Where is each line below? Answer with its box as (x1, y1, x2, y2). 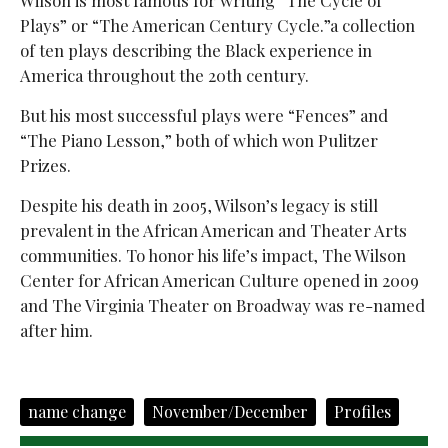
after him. (19, 318, 93, 341)
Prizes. (19, 153, 71, 176)
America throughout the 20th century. (19, 63, 309, 86)
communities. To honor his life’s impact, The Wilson (19, 243, 406, 266)
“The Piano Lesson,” (19, 128, 172, 151)
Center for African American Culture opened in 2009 (19, 268, 419, 291)
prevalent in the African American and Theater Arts (19, 218, 407, 241)
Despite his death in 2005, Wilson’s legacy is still (19, 193, 378, 216)
